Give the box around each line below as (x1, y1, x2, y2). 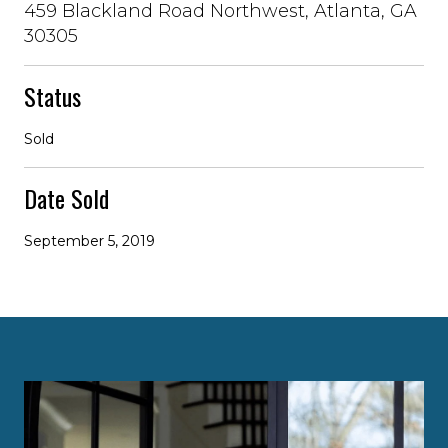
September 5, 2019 (24, 231, 155, 250)
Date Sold (24, 179, 109, 216)
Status (24, 77, 81, 114)
